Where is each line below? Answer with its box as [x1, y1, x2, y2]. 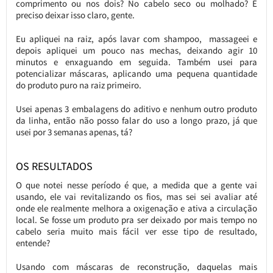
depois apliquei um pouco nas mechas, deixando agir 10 [15, 44, 258, 56]
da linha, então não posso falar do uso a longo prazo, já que [15, 115, 258, 126]
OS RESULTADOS [15, 159, 93, 173]
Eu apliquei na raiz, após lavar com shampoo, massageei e [15, 33, 258, 44]
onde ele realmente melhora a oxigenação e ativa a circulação [15, 202, 258, 214]
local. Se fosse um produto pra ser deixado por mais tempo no [15, 214, 258, 225]
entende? [15, 237, 50, 249]
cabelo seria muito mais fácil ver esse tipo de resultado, [15, 225, 258, 237]
